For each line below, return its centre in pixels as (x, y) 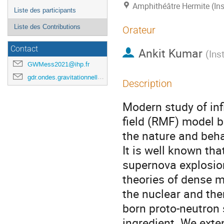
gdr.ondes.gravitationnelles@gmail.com (62, 77)
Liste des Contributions (47, 27)
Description (147, 83)
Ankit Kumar (170, 53)
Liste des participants (45, 10)
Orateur (139, 30)
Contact (24, 49)
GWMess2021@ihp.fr (58, 64)
